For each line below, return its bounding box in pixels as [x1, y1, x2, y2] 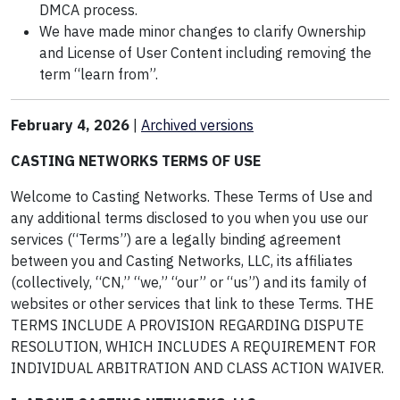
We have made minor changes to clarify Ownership [39, 22, 366, 40]
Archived [141, 116, 200, 134]
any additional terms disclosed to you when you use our [11, 209, 368, 227]
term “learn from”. [39, 65, 158, 83]
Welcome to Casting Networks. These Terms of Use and [11, 187, 372, 205]
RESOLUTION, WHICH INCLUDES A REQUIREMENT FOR [11, 337, 376, 355]
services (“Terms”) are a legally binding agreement [11, 230, 341, 248]
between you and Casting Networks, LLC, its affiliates [11, 252, 353, 270]
